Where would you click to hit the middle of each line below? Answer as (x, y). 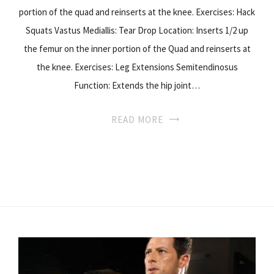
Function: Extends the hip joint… (137, 85)
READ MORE (137, 119)
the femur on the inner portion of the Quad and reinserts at (137, 48)
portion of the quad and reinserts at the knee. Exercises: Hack (137, 12)
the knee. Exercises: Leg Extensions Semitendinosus (137, 67)
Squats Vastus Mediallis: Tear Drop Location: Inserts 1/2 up (137, 30)
